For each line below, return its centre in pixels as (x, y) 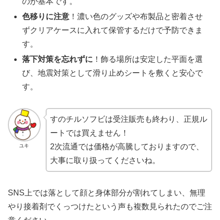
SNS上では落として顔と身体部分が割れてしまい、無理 (107, 192)
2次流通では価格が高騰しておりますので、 (127, 146)
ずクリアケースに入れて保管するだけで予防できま (113, 30)
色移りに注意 (46, 16)
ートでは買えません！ (89, 133)
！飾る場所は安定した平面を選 (148, 59)
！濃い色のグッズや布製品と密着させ (136, 16)
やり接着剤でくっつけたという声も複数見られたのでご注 (110, 206)
